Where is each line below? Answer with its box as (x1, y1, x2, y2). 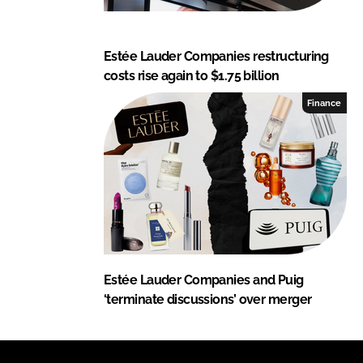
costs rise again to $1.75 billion (104, 67, 280, 83)
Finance (307, 97, 342, 108)
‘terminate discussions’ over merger (104, 291, 312, 307)
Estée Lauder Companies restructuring (104, 48, 329, 64)
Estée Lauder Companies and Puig (104, 271, 304, 288)
